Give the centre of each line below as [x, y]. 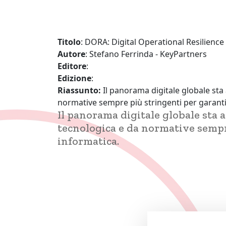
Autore [71, 54]
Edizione [74, 78]
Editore [72, 66]
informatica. [88, 141]
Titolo [69, 42]
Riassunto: [80, 91]
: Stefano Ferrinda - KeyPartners [146, 54]
